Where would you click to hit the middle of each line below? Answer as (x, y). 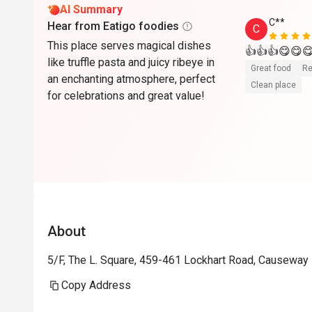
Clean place (273, 85)
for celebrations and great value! (126, 96)
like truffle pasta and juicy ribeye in (131, 62)
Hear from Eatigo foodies (113, 26)
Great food (271, 68)
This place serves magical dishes (129, 46)
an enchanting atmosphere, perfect (131, 79)
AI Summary (91, 9)
